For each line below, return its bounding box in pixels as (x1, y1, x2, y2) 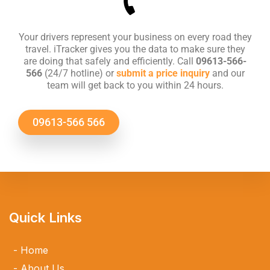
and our (209, 67, 245, 79)
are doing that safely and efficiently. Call (24, 55, 196, 67)
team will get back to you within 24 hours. (46, 79, 224, 91)
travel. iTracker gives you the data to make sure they (25, 43, 245, 55)
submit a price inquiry (116, 67, 210, 79)
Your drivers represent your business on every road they (18, 31, 252, 43)
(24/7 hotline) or (42, 67, 116, 79)
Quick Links (9, 210, 82, 225)
